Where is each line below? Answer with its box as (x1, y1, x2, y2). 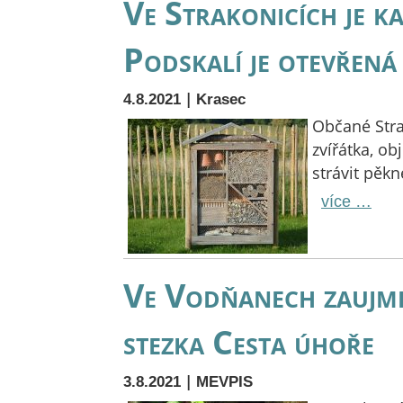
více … (321, 193, 372, 210)
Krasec (196, 91, 246, 108)
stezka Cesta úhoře (123, 319, 374, 364)
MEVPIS (196, 373, 253, 390)
